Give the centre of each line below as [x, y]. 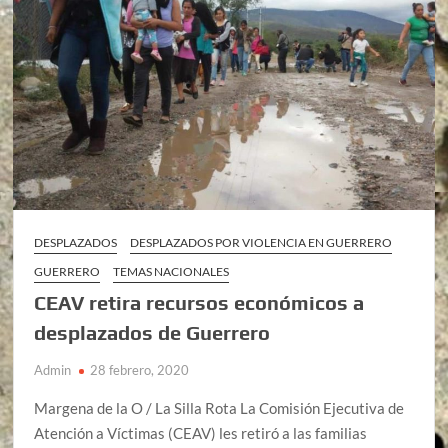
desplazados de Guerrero [152, 333]
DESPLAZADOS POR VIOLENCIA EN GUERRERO [261, 243]
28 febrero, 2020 [140, 370]
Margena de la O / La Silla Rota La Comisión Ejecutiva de [219, 408]
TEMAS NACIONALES [171, 272]
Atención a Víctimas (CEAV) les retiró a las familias [201, 433]
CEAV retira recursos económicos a [199, 303]
